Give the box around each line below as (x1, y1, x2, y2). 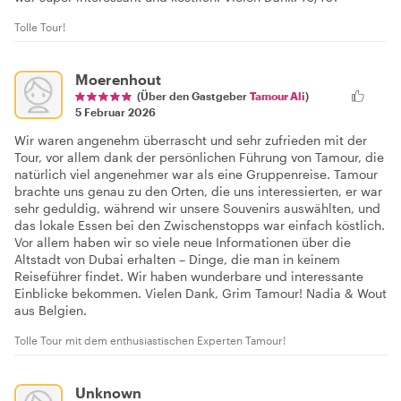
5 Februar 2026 (75, 106, 156, 119)
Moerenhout (75, 71, 161, 89)
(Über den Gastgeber (137, 90, 250, 103)
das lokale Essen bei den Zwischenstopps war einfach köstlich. (14, 218, 385, 234)
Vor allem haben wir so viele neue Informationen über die (14, 235, 351, 251)
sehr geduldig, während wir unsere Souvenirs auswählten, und (14, 200, 380, 217)
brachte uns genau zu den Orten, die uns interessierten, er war (14, 183, 382, 200)
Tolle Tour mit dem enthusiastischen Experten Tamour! (14, 334, 286, 347)
